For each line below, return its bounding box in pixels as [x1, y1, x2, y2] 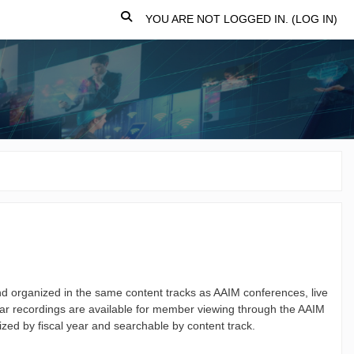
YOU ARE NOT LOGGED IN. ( [145, 13, 296, 25]
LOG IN [296, 13, 333, 25]
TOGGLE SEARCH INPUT [119, 12, 250, 24]
